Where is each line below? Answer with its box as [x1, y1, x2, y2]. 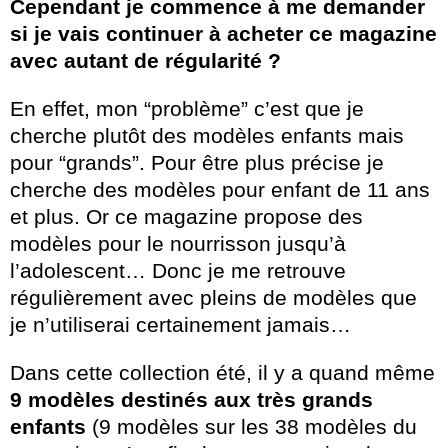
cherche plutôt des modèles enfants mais [10, 123, 404, 147]
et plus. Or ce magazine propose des [10, 204, 363, 228]
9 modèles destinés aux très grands [10, 387, 373, 411]
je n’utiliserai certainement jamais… [10, 312, 351, 336]
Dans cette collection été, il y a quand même [10, 360, 435, 384]
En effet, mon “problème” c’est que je [10, 96, 364, 120]
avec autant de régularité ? [10, 48, 281, 72]
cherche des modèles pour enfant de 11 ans [10, 177, 430, 201]
